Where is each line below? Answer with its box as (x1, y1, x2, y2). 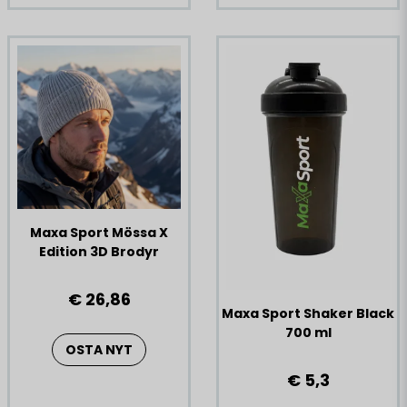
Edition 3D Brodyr (39, 242, 159, 261)
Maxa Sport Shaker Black (222, 304, 394, 323)
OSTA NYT (65, 340, 133, 359)
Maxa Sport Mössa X (30, 223, 168, 242)
